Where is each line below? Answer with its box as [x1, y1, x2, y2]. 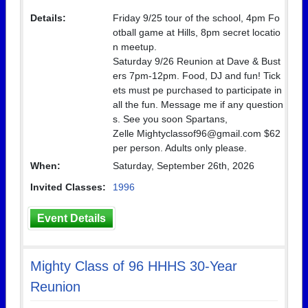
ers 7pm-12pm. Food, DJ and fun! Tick [113, 70, 280, 81]
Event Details [37, 212, 106, 224]
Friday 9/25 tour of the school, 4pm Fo [113, 12, 280, 23]
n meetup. [113, 41, 157, 52]
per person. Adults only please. [113, 142, 247, 153]
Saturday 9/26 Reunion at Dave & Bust [113, 56, 280, 67]
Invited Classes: [30, 181, 106, 192]
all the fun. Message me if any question [113, 99, 283, 110]
